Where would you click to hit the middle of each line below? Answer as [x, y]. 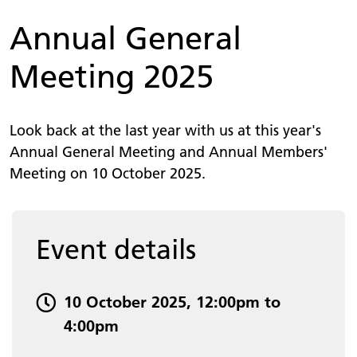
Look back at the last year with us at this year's [165, 130]
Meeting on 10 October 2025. [108, 173]
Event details [116, 249]
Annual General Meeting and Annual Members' [169, 151]
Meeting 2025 [112, 76]
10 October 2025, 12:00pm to [172, 302]
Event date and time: [96, 298]
